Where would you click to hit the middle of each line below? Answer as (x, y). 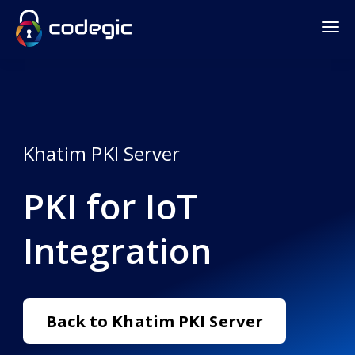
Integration (117, 250)
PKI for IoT (110, 206)
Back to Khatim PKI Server (155, 321)
